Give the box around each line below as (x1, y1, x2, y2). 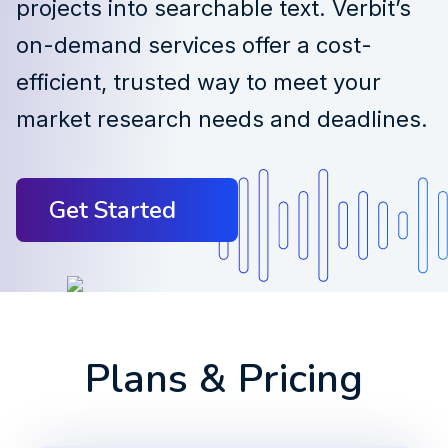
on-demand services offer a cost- (16, 32, 372, 58)
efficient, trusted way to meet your (16, 69, 381, 95)
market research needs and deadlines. (16, 106, 428, 132)
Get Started (49, 194, 176, 226)
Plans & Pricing (85, 352, 363, 406)
